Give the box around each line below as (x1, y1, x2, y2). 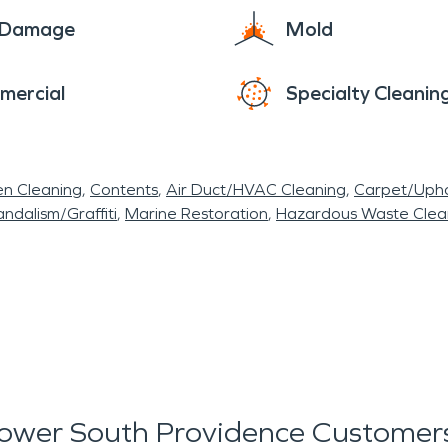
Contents (90, 180, 158, 199)
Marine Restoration (125, 204, 268, 223)
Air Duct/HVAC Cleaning (166, 180, 346, 199)
